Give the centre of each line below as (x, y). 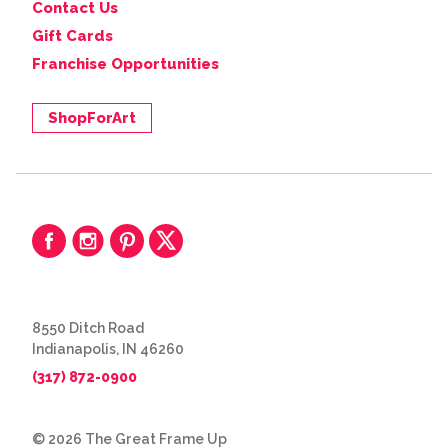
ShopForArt (92, 118)
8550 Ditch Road (88, 328)
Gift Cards (72, 36)
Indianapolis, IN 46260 (108, 349)
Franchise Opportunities (125, 64)
